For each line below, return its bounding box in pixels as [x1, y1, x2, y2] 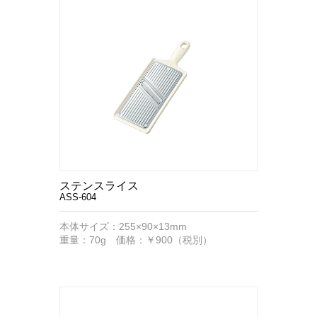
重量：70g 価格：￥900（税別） [59, 234, 212, 246]
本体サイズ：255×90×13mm [59, 221, 187, 232]
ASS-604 [59, 192, 96, 202]
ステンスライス [59, 180, 139, 192]
